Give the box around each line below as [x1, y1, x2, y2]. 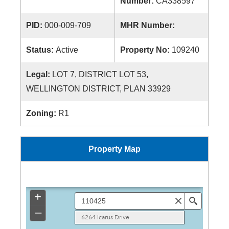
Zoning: [26, 109, 58, 118]
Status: [26, 45, 56, 54]
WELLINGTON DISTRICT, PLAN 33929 [26, 84, 171, 93]
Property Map [88, 145, 141, 153]
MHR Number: [120, 21, 177, 30]
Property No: [120, 45, 172, 54]
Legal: [26, 70, 52, 79]
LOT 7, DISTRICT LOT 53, [52, 70, 148, 79]
